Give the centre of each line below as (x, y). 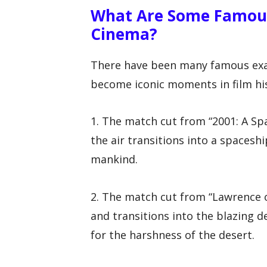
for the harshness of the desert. (173, 235)
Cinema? (124, 34)
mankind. (114, 159)
